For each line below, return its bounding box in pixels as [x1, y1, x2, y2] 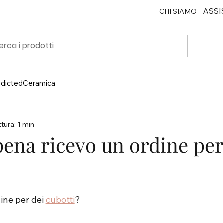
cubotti [45, 194, 75, 205]
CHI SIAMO [159, 6, 197, 16]
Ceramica [22, 78, 55, 88]
